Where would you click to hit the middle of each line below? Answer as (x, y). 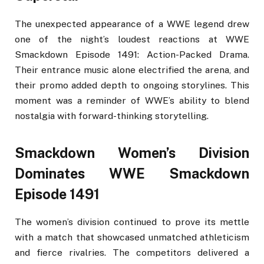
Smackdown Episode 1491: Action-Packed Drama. (132, 55)
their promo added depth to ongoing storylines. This (132, 85)
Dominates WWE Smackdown (132, 173)
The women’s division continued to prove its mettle (132, 222)
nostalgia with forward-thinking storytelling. (112, 116)
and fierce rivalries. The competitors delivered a (132, 253)
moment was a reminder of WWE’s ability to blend (132, 101)
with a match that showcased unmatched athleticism (132, 237)
